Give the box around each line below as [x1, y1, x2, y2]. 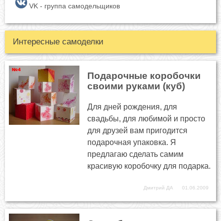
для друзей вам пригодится [87, 126, 188, 135]
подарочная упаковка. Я [87, 138, 177, 147]
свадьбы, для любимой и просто [87, 114, 206, 123]
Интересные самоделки [13, 37, 104, 46]
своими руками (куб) [87, 80, 185, 91]
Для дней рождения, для [87, 102, 178, 111]
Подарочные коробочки [87, 70, 201, 81]
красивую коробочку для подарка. [87, 161, 211, 170]
